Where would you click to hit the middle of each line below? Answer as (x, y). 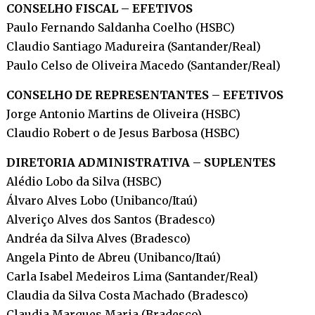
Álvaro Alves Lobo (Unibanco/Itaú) (102, 200)
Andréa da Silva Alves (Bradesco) (98, 238)
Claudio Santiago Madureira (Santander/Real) (133, 46)
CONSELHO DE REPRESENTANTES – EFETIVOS (144, 95)
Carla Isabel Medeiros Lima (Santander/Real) (132, 276)
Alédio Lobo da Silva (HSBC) (84, 181)
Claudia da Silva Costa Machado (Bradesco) (127, 295)
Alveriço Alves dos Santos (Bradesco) (110, 219)
